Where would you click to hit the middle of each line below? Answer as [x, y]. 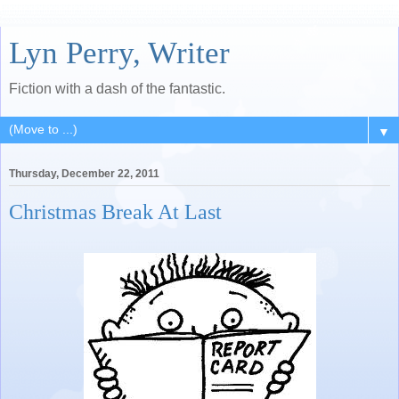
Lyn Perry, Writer [119, 53]
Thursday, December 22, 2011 [84, 174]
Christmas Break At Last [115, 212]
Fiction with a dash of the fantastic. [117, 89]
